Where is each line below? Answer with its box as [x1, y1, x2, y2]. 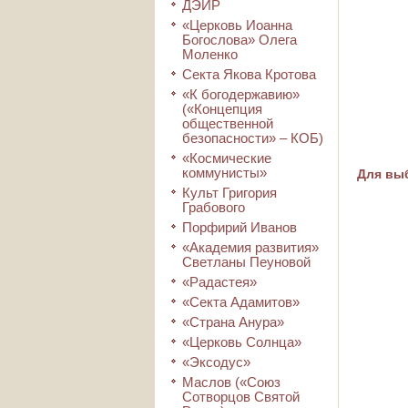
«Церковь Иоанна [182, 17, 292, 33]
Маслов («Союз [182, 374, 280, 390]
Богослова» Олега [182, 32, 297, 47]
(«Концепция [182, 101, 262, 117]
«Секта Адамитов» [182, 294, 300, 310]
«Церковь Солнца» [182, 334, 301, 350]
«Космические [182, 150, 271, 166]
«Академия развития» [182, 240, 319, 255]
